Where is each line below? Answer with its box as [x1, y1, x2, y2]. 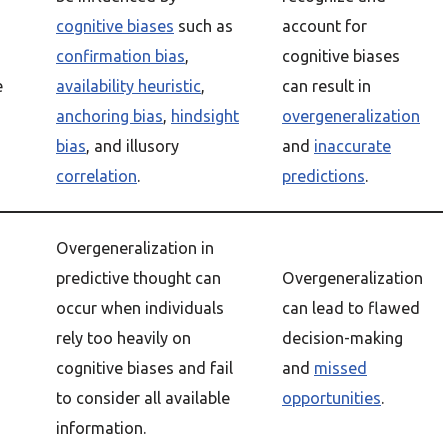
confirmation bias [56, 47, 185, 65]
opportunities [282, 389, 381, 407]
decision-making [282, 329, 403, 347]
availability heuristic [56, 77, 201, 95]
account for [282, 17, 367, 35]
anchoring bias [56, 107, 163, 125]
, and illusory [86, 137, 179, 155]
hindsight [171, 107, 239, 125]
